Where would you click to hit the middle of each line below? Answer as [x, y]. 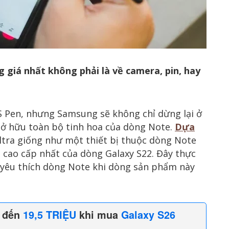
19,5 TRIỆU [50, 215]
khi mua [99, 215]
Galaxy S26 [148, 215]
